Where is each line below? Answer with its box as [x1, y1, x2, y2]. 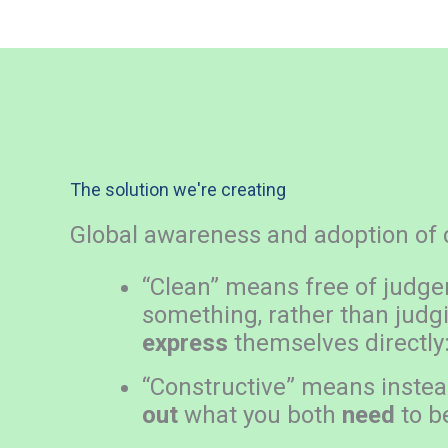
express [142, 329, 228, 357]
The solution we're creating [70, 179, 286, 200]
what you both [178, 401, 342, 429]
